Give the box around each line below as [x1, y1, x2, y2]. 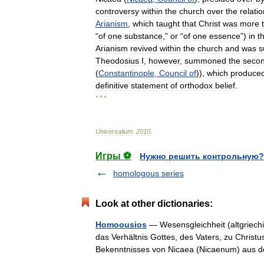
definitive [95, 81, 128, 90]
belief [215, 81, 235, 90]
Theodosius [95, 56, 139, 65]
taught [156, 19, 180, 28]
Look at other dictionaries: [95, 199, 213, 209]
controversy [95, 6, 139, 16]
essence [209, 31, 240, 41]
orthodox [180, 81, 213, 90]
